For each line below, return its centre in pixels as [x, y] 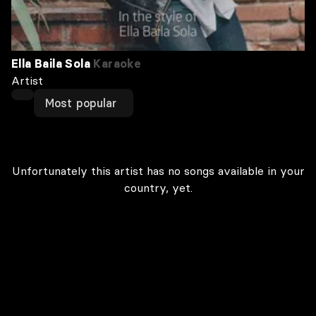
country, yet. [158, 188]
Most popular [81, 103]
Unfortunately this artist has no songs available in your [158, 171]
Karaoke [116, 63]
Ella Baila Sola [51, 63]
